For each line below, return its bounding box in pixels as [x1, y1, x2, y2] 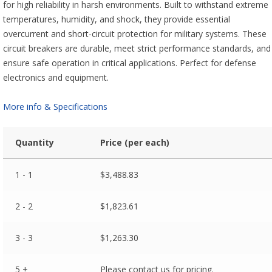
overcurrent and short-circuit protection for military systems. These [3, 28, 267, 39]
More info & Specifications [3, 101, 108, 112]
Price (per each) [100, 137, 169, 148]
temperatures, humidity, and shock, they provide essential [3, 13, 231, 25]
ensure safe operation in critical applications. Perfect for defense [3, 57, 257, 69]
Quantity [15, 137, 54, 148]
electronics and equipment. [3, 72, 109, 83]
